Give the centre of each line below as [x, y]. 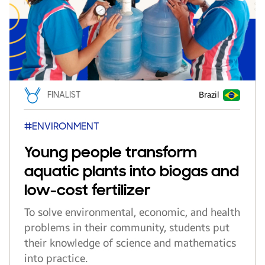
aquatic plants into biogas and [132, 172]
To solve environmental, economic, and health [132, 212]
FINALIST [64, 95]
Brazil [209, 95]
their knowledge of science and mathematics [130, 243]
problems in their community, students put [127, 228]
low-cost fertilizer [87, 190]
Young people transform [111, 153]
